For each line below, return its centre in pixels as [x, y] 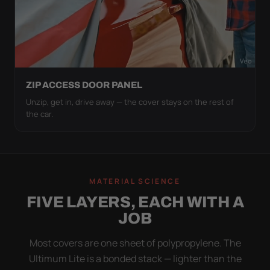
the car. [39, 114]
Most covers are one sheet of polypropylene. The [135, 243]
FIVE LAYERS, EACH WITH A [135, 202]
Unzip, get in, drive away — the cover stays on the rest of [130, 102]
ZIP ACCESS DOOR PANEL [84, 85]
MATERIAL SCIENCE [135, 181]
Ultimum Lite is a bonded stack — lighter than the [135, 259]
